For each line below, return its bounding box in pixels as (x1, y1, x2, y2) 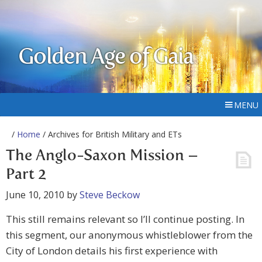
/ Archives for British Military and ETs (40, 129, 182, 140)
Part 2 (6, 167, 46, 182)
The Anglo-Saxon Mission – (6, 149, 198, 164)
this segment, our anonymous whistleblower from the (6, 228, 253, 242)
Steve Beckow (80, 188, 140, 201)
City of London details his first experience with (6, 244, 218, 257)
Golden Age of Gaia (18, 47, 194, 69)
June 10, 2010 (6, 188, 64, 201)
